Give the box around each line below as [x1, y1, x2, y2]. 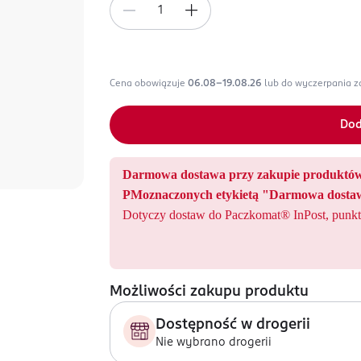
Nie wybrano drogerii [156, 337, 272, 348]
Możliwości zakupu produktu [110, 284, 309, 299]
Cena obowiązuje [110, 79, 188, 89]
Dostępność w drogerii [156, 317, 310, 332]
